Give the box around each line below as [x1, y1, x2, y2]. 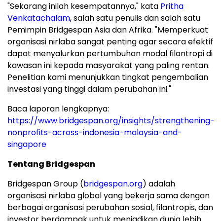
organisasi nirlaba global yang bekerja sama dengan [7, 190, 210, 202]
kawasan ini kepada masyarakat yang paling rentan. [7, 60, 210, 72]
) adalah [143, 178, 175, 190]
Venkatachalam [7, 12, 70, 24]
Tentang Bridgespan [7, 158, 95, 170]
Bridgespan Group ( [7, 178, 83, 190]
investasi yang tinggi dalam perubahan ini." [7, 83, 171, 95]
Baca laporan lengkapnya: [7, 103, 109, 115]
